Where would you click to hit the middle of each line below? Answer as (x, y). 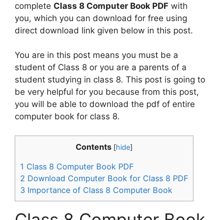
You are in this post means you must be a (96, 55)
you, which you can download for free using (101, 18)
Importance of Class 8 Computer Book (99, 190)
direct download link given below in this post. (104, 30)
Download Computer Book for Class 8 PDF (107, 178)
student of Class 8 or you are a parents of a (101, 67)
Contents (94, 147)
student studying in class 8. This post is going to (110, 80)
